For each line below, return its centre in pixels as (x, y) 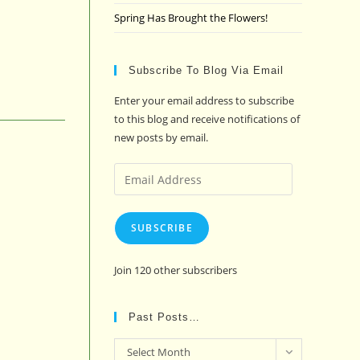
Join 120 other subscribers (176, 270)
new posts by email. (161, 137)
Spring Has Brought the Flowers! (191, 18)
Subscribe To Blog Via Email (206, 70)
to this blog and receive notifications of (207, 119)
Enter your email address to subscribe (204, 100)
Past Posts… (164, 317)
